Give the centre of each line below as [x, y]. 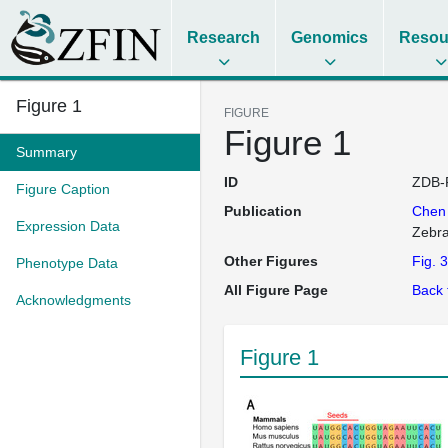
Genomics [330, 37]
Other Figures [271, 261]
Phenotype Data [67, 263]
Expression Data [68, 226]
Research [224, 37]
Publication [263, 211]
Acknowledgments [73, 300]
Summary [46, 152]
